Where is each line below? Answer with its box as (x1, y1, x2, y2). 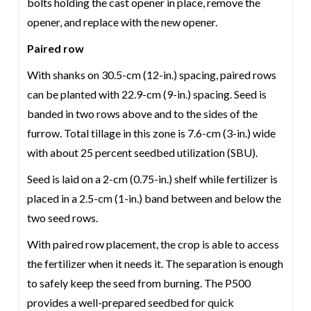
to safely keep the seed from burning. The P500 (27, 276, 251, 289)
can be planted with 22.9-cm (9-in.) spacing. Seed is (27, 87, 267, 101)
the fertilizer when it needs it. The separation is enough (27, 257, 284, 270)
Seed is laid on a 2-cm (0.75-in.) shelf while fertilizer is (27, 172, 278, 185)
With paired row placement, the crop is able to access (27, 237, 280, 251)
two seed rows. (27, 211, 99, 224)
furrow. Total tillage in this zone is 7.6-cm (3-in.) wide (27, 126, 276, 140)
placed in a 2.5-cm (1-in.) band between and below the (27, 192, 282, 205)
